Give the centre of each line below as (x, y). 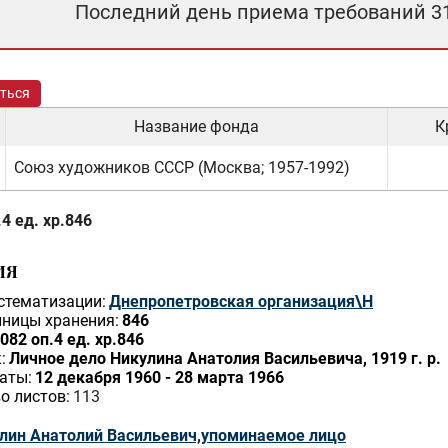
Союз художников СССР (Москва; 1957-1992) (182, 167)
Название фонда (196, 126)
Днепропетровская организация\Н (241, 301)
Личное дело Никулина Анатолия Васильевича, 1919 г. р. (225, 358)
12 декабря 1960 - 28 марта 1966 (159, 377)
